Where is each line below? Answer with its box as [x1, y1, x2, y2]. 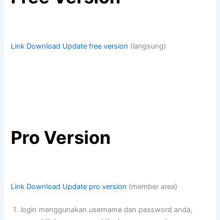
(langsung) [128, 41, 166, 51]
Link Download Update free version [11, 41, 129, 51]
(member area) [127, 182, 178, 191]
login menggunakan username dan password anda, [21, 205, 193, 214]
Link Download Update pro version [11, 182, 127, 191]
